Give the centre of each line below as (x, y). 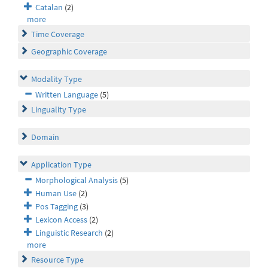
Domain (45, 137)
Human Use (56, 193)
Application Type (61, 164)
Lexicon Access (61, 219)
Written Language (67, 94)
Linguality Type (59, 109)
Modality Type (57, 79)
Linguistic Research (69, 232)
